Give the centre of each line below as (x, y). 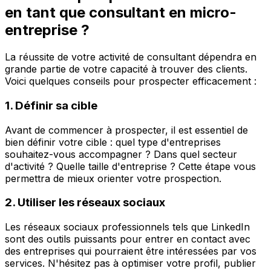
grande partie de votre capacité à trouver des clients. (126, 69)
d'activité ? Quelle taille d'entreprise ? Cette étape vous (130, 166)
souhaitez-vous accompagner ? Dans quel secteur (121, 154)
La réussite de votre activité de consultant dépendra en (131, 57)
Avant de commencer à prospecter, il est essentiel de (126, 130)
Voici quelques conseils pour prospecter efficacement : (131, 81)
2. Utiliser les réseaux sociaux (85, 203)
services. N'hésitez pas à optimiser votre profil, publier (130, 263)
